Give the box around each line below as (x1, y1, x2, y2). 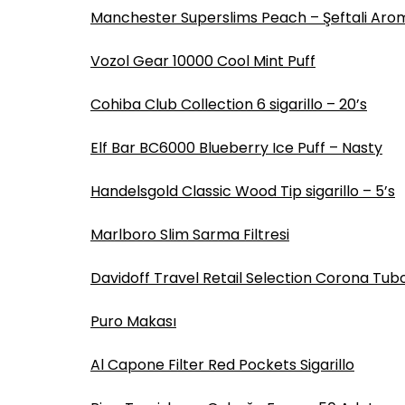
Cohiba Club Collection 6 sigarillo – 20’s (90, 94, 367, 115)
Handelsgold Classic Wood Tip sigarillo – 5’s (90, 181, 395, 202)
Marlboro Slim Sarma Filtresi (90, 224, 289, 245)
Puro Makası (90, 311, 176, 332)
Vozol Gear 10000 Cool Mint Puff (90, 51, 316, 71)
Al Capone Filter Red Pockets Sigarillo (90, 354, 354, 375)
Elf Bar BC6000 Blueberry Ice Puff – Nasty (90, 137, 382, 158)
